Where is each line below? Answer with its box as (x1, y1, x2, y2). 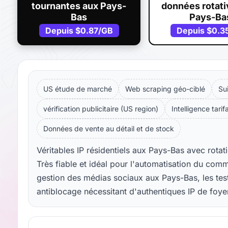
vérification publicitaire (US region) (43, 104, 158, 113)
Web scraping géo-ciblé (125, 84, 205, 94)
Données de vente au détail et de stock (43, 124, 174, 133)
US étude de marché (43, 84, 112, 94)
